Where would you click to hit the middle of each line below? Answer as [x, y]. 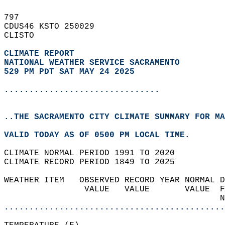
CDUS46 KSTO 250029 [54, 27]
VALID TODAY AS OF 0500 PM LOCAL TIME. [102, 135]
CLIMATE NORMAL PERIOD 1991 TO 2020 [94, 153]
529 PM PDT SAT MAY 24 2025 [69, 72]
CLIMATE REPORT [42, 54]
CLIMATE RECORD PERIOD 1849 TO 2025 [94, 162]
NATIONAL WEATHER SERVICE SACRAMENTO [92, 63]
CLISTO [24, 36]
